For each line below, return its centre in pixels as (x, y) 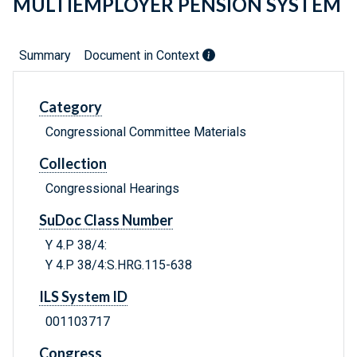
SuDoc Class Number (106, 220)
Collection (73, 164)
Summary (45, 56)
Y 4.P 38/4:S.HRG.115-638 (119, 265)
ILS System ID (83, 297)
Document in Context (143, 56)
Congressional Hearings (112, 189)
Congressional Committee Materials (146, 132)
